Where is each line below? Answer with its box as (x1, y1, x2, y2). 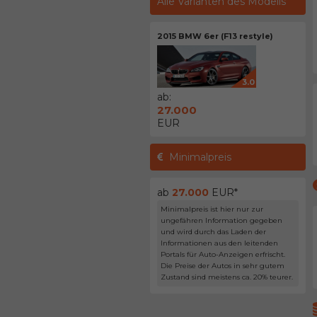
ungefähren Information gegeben (161, 216, 282, 225)
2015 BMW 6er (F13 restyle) (157, 31, 273, 41)
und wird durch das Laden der (161, 227, 266, 236)
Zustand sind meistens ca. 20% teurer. (161, 272, 293, 282)
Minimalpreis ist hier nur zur (161, 204, 263, 214)
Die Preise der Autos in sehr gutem (161, 261, 284, 270)
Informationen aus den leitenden (161, 238, 278, 248)
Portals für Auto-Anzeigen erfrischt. (161, 250, 285, 259)
